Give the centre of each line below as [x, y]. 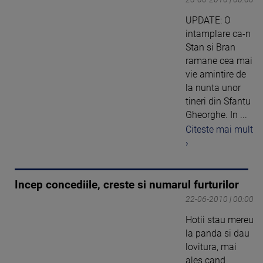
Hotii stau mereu [220, 220]
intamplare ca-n [218, 34]
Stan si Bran [210, 48]
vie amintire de [216, 75]
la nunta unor [213, 88]
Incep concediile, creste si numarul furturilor [127, 185]
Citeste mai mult [219, 129]
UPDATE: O [208, 21]
